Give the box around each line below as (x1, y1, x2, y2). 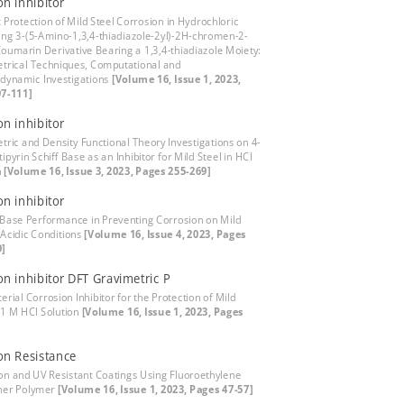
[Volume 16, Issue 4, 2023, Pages (84, 226, 246, 242)
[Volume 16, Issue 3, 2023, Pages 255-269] (4, 163, 211, 179)
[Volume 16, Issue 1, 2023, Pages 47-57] (57, 381, 253, 397)
